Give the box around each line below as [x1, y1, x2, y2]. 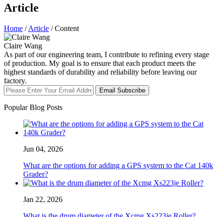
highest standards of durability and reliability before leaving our [4, 67, 197, 76]
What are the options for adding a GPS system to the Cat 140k [23, 161, 213, 170]
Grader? [23, 170, 48, 178]
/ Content [49, 24, 79, 32]
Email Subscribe [99, 86, 145, 94]
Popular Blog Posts [4, 103, 62, 111]
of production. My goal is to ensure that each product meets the [4, 59, 196, 67]
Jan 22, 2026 [23, 195, 62, 203]
